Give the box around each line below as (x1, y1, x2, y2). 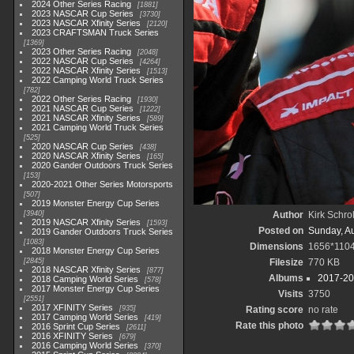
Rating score (246, 304, 303, 315)
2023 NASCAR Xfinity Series (32, 18, 141, 28)
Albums (269, 273, 303, 284)
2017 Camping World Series (32, 312, 139, 322)
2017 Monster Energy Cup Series (32, 284, 160, 293)
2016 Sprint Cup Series (32, 322, 121, 331)
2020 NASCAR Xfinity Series (32, 151, 141, 160)
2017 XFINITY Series (32, 303, 114, 312)
